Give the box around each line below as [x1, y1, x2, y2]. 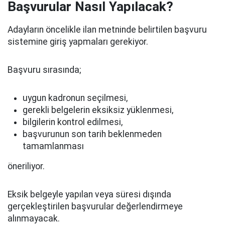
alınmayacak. [8, 213, 60, 223]
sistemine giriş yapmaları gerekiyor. [8, 37, 148, 47]
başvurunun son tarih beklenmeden [23, 129, 162, 139]
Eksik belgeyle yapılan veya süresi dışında [8, 189, 171, 199]
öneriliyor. [8, 161, 45, 171]
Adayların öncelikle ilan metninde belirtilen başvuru [8, 25, 207, 35]
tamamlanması [23, 141, 84, 151]
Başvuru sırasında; [8, 65, 81, 75]
